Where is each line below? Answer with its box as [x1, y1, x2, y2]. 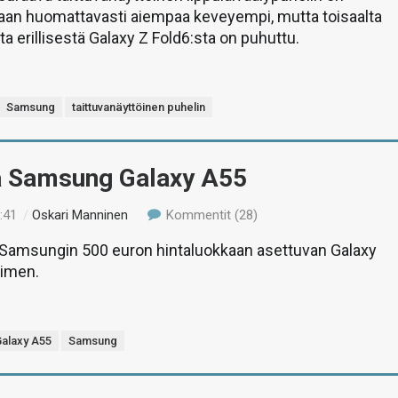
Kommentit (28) [162, 206, 258, 223]
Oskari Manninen [32, 206, 129, 223]
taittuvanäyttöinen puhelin [72, 99, 206, 114]
